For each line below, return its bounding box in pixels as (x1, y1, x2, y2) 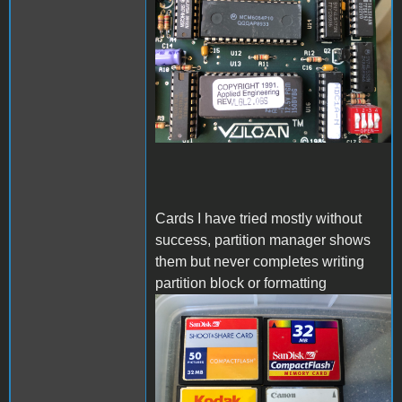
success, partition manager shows (155, 232, 371, 248)
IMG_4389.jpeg (162, 313, 289, 334)
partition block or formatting (155, 275, 327, 291)
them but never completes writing (155, 253, 364, 269)
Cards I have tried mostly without (155, 210, 362, 226)
